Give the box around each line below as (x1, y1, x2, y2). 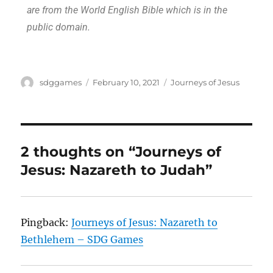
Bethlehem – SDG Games (21, 233, 144, 246)
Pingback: (21, 216, 72, 229)
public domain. (27, 21, 91, 34)
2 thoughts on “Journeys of (21, 143, 222, 161)
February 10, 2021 (93, 77, 160, 88)
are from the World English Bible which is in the (27, 4, 228, 16)
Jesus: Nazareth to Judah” (21, 161, 213, 179)
